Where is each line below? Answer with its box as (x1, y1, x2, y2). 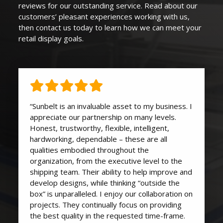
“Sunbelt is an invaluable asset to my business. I (29, 101, 192, 111)
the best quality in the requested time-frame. (29, 211, 185, 221)
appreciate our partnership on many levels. (29, 112, 176, 122)
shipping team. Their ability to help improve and (29, 167, 192, 177)
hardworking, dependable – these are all (29, 134, 167, 144)
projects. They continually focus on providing (29, 200, 182, 210)
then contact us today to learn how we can (18, 22, 166, 33)
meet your (166, 22, 202, 33)
